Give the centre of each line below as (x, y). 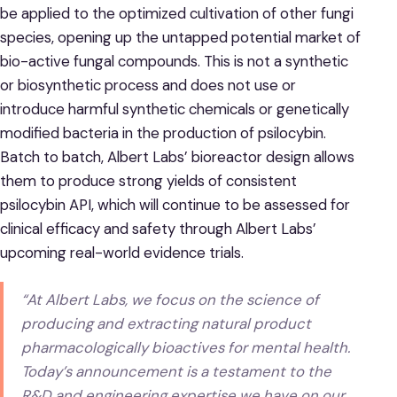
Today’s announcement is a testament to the (177, 371)
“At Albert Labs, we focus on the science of (171, 299)
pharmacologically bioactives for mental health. (186, 347)
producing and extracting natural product (167, 323)
